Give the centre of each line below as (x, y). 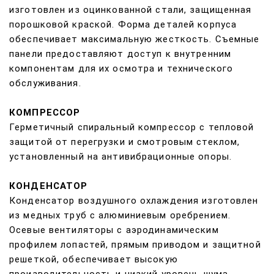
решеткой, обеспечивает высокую (94, 260)
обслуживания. (45, 83)
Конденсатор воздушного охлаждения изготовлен (134, 201)
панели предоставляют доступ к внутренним (120, 54)
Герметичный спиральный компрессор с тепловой (132, 128)
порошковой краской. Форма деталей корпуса (123, 25)
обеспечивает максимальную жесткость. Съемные (135, 39)
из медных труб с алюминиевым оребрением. (120, 216)
